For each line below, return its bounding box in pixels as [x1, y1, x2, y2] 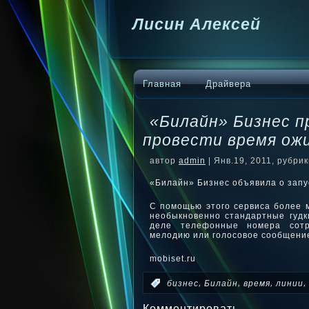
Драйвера [206, 79, 251, 89]
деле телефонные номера [150, 221, 290, 230]
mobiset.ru [150, 254, 196, 263]
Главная [143, 79, 181, 89]
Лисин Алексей [132, 15, 261, 33]
